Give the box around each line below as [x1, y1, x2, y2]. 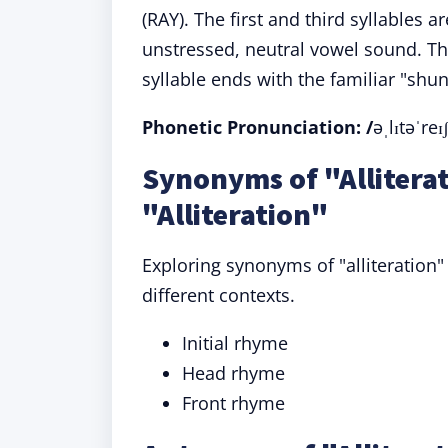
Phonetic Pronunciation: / [142, 115, 373, 139]
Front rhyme [182, 391, 285, 415]
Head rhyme [182, 361, 285, 385]
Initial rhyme [182, 331, 288, 355]
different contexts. [142, 283, 295, 307]
